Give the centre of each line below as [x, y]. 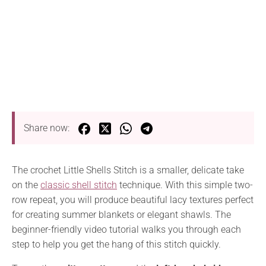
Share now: [47, 128]
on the [26, 185]
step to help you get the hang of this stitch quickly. [116, 245]
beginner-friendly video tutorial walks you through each [126, 230]
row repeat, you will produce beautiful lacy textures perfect [133, 200]
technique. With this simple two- [185, 185]
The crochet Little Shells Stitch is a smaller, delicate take [128, 170]
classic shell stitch [79, 185]
